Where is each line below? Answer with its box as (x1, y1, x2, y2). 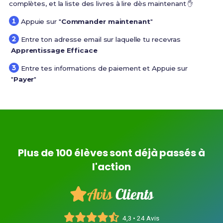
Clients (115, 184, 154, 204)
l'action (92, 159, 131, 174)
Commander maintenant (61, 17, 150, 25)
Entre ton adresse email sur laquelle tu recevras (20, 35, 181, 43)
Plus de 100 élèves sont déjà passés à (18, 145, 205, 160)
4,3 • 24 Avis (122, 214, 159, 222)
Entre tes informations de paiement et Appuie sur (20, 64, 188, 72)
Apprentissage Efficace (10, 46, 98, 54)
